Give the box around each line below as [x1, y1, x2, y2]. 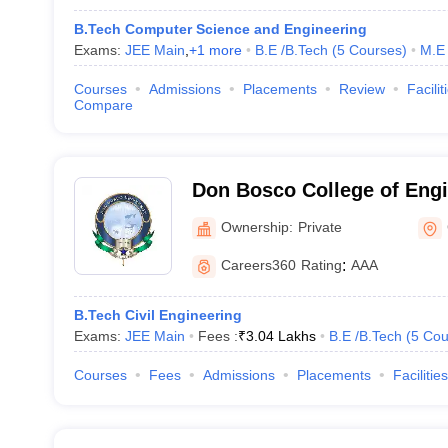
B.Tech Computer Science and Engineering [73, 21, 367, 37]
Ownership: [220, 218, 293, 235]
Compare [73, 97, 133, 113]
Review [338, 81, 385, 97]
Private [297, 218, 342, 235]
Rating [300, 257, 342, 273]
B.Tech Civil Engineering [73, 307, 242, 323]
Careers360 [220, 257, 296, 273]
